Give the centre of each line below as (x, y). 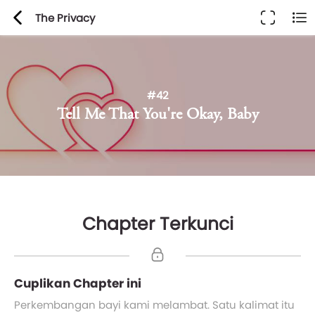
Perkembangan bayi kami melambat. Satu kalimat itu (154, 305)
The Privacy (65, 18)
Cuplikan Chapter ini (78, 283)
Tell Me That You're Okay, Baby (157, 115)
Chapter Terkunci (157, 224)
